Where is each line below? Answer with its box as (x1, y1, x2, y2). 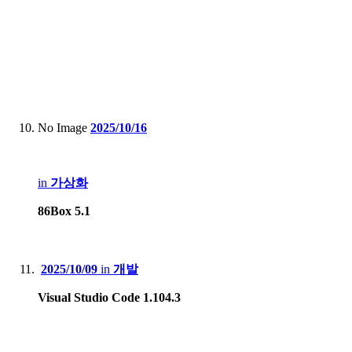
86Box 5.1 (38, 203, 90, 218)
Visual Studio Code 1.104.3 (38, 290, 181, 304)
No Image (38, 120, 87, 134)
